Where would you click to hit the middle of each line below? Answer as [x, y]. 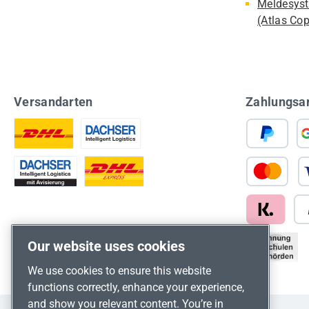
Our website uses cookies [106, 246]
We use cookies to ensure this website [119, 270]
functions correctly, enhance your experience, [136, 287]
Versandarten [53, 102]
